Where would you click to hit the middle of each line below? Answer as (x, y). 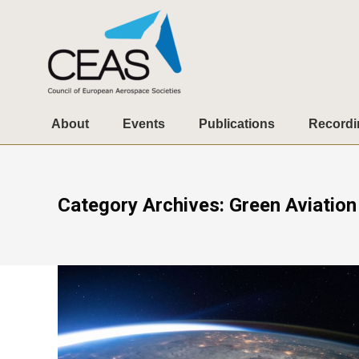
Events (144, 124)
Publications (237, 124)
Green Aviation (293, 205)
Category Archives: (143, 205)
